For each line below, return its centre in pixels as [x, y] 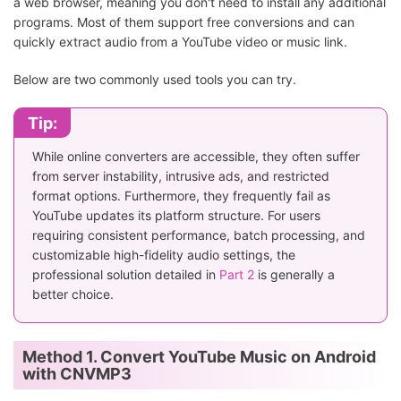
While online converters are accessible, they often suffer [196, 157]
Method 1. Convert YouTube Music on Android [199, 357]
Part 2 [237, 275]
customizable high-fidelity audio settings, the [164, 255]
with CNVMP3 [77, 374]
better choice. [73, 294]
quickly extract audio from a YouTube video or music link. [180, 42]
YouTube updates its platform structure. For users [176, 216]
